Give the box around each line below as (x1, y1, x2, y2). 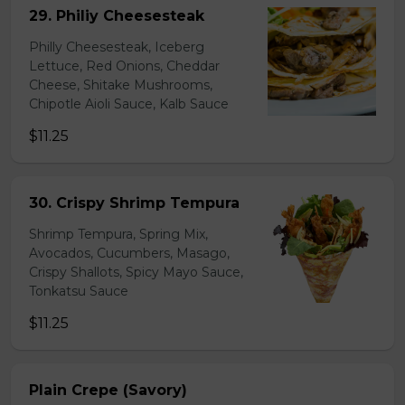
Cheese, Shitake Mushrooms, (29, 77, 212, 93)
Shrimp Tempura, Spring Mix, (29, 226, 208, 242)
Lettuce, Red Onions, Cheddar (29, 58, 220, 74)
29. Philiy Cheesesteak (29, 7, 204, 24)
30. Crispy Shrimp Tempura (29, 194, 240, 212)
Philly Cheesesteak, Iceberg (29, 39, 204, 55)
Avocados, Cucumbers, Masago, (29, 245, 230, 261)
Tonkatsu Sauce (29, 283, 128, 299)
